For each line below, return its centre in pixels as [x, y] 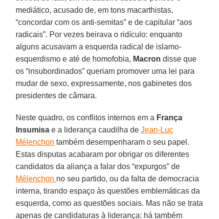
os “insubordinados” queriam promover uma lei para [105, 71]
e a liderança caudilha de [95, 130]
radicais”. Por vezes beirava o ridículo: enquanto [99, 34]
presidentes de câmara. [56, 95]
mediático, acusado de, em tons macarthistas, [95, 10]
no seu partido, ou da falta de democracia [128, 178]
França [169, 117]
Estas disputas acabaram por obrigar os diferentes [103, 154]
